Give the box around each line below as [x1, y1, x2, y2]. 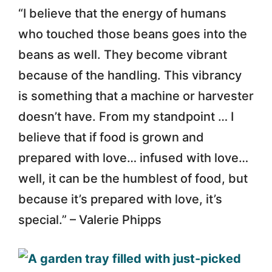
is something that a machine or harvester [18, 88, 254, 103]
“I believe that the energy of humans [18, 5, 226, 21]
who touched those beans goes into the [18, 26, 247, 41]
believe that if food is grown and [18, 129, 204, 144]
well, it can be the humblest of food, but [18, 171, 248, 186]
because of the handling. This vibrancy [18, 67, 242, 83]
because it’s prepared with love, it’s [18, 191, 222, 206]
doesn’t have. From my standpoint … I [18, 109, 234, 124]
